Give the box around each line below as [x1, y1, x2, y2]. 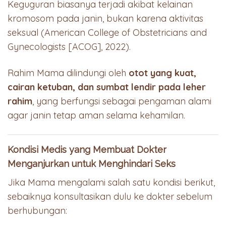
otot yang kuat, [129, 67, 196, 79]
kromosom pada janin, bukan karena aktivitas [8, 13, 203, 25]
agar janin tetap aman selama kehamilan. [8, 109, 185, 121]
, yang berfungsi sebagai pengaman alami [32, 95, 211, 107]
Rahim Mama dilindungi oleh [8, 67, 129, 79]
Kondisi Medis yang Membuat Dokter [8, 144, 166, 155]
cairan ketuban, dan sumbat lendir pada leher [8, 81, 206, 93]
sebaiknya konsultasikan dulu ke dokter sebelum [8, 190, 212, 202]
